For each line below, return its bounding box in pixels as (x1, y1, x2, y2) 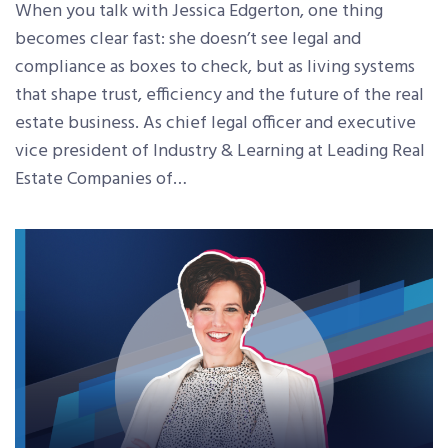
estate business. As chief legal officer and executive (15, 108, 416, 138)
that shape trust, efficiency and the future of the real (15, 80, 424, 110)
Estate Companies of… (15, 164, 187, 194)
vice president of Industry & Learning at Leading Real (15, 136, 425, 166)
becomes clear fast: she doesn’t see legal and (15, 24, 361, 54)
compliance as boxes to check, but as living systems (15, 52, 415, 82)
